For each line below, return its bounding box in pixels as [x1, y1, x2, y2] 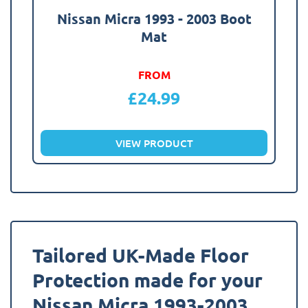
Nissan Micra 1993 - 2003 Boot [56, 10, 252, 28]
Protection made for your [32, 267, 263, 292]
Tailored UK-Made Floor [32, 243, 249, 267]
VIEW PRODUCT [115, 136, 193, 151]
